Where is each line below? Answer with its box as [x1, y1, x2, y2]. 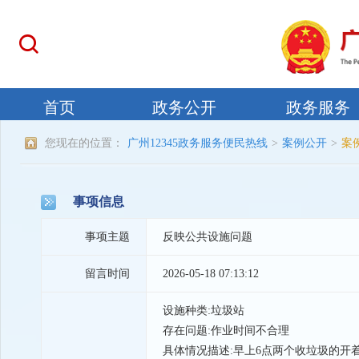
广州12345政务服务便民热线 [127, 137, 268, 149]
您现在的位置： [45, 137, 123, 149]
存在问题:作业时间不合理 [163, 325, 289, 337]
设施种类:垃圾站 [163, 305, 244, 317]
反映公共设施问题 [163, 231, 252, 243]
